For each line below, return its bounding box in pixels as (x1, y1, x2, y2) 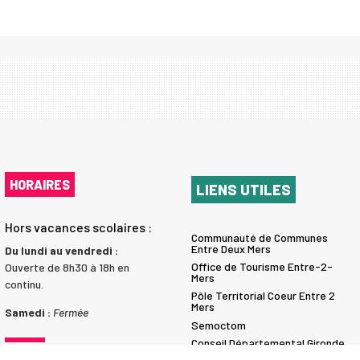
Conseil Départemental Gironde (190, 336, 345, 350)
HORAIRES (9, 177, 70, 193)
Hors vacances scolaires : (4, 219, 152, 235)
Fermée (52, 305, 88, 320)
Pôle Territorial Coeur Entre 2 (190, 288, 335, 303)
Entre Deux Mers (190, 241, 271, 256)
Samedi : (4, 305, 53, 320)
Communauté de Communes (190, 230, 328, 244)
